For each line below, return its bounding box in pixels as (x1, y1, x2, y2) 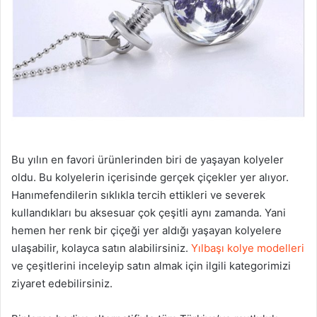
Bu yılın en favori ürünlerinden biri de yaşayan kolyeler (11, 152, 284, 166)
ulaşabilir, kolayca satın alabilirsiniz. (11, 241, 191, 255)
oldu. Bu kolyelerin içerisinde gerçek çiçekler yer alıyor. (11, 170, 289, 184)
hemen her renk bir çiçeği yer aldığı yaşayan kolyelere (11, 223, 282, 237)
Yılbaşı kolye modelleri (191, 241, 304, 255)
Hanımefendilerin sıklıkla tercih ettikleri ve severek (11, 188, 265, 202)
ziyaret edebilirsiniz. (11, 276, 113, 290)
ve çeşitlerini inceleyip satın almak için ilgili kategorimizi (11, 258, 291, 272)
